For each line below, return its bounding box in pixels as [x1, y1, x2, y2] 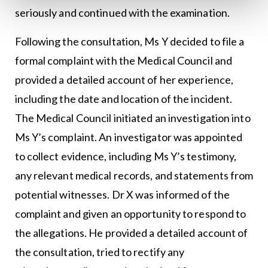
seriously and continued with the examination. [14, 6, 230, 20]
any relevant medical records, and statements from [14, 169, 254, 182]
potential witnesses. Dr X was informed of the [14, 188, 230, 202]
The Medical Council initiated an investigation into [14, 111, 251, 125]
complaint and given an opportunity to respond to [14, 207, 246, 221]
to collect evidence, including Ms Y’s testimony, [14, 150, 237, 163]
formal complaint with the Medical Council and [14, 54, 233, 68]
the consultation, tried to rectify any [14, 245, 185, 259]
